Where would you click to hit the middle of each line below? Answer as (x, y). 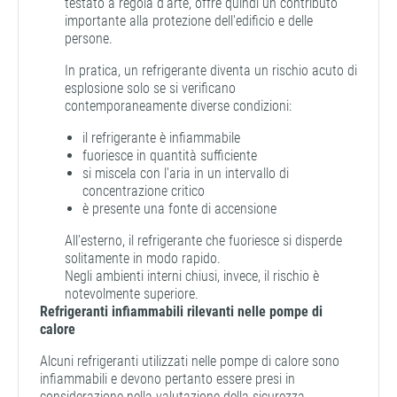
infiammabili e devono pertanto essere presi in (167, 378)
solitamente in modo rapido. (143, 258)
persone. (89, 38)
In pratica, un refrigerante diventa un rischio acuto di (211, 70)
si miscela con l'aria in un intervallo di (186, 173)
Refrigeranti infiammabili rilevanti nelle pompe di (181, 311)
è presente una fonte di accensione (179, 208)
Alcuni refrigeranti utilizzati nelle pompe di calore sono (190, 361)
